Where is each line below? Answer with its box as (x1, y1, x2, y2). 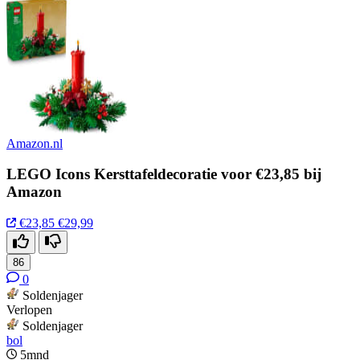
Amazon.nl (6, 136, 63, 150)
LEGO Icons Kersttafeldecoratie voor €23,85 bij (6, 166, 321, 183)
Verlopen (6, 303, 52, 317)
